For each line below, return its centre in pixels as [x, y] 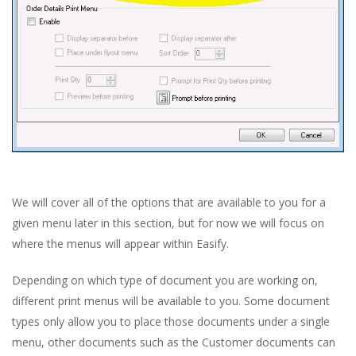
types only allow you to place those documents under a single [171, 321]
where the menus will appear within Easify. [120, 243]
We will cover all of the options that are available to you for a [169, 202]
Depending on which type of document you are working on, [165, 280]
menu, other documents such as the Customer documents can [174, 342]
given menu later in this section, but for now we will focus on [168, 222]
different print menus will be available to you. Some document [171, 300]
